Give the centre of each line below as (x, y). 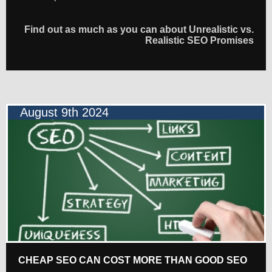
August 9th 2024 (64, 113)
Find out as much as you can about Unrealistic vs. (139, 30)
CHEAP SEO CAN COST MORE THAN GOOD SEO (133, 260)
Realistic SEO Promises (199, 41)
